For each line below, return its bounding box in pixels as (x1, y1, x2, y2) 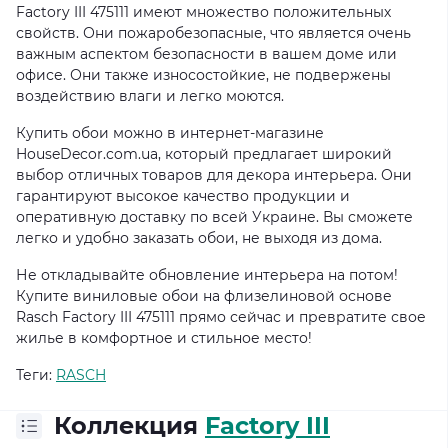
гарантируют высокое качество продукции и (16, 187, 350, 205)
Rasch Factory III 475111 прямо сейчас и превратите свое (16, 308, 426, 326)
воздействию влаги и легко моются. (16, 87, 284, 105)
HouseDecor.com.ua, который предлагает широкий (16, 145, 392, 163)
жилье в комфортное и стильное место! (16, 329, 312, 347)
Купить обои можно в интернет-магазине (16, 124, 324, 142)
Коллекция (54, 411, 205, 440)
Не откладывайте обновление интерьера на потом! (16, 266, 398, 284)
